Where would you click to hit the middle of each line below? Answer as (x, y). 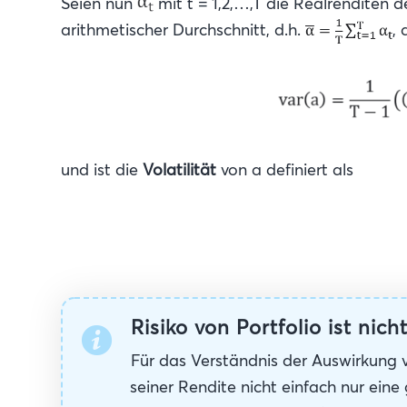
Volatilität (179, 169)
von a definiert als (285, 169)
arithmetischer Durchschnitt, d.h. (183, 30)
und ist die (102, 169)
